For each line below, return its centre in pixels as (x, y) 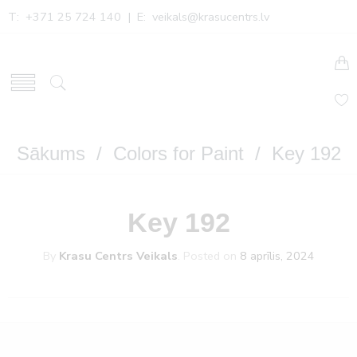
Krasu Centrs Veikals (118, 256)
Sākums (51, 153)
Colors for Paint (178, 153)
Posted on (210, 256)
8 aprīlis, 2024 (277, 256)
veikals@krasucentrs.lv (211, 17)
